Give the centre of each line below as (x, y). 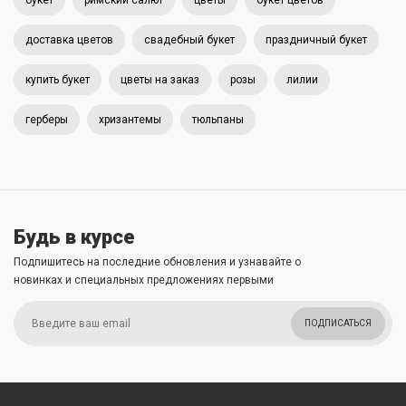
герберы (47, 120)
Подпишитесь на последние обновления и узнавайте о (157, 262)
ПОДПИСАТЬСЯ (338, 323)
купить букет (58, 80)
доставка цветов (69, 40)
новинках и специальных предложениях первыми (144, 280)
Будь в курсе (74, 237)
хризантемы (130, 120)
